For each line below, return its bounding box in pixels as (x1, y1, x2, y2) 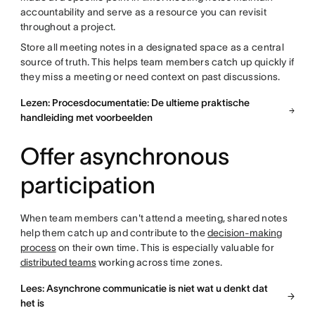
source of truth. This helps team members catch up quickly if (20, 56, 295, 68)
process (20, 242, 56, 254)
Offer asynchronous (20, 143, 229, 170)
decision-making (207, 227, 283, 239)
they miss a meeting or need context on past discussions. (20, 71, 281, 83)
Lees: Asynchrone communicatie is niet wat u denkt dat (20, 283, 268, 295)
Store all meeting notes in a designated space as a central (20, 41, 284, 53)
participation (20, 172, 155, 199)
